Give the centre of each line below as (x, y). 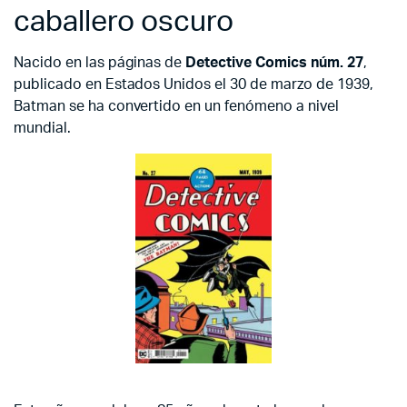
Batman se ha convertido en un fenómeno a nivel (176, 106)
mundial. (42, 128)
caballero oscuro (124, 22)
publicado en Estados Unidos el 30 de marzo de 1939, (194, 84)
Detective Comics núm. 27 (274, 63)
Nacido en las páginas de (100, 63)
